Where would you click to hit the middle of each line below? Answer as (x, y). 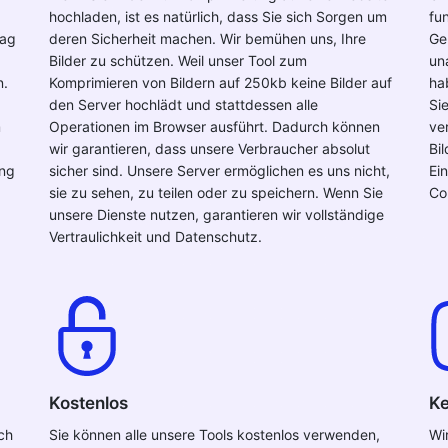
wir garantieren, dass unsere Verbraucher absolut (209, 148)
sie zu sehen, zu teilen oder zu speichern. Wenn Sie (216, 192)
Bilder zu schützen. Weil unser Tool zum (178, 60)
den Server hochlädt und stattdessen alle (183, 104)
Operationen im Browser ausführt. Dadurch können (214, 126)
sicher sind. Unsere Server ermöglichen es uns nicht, (219, 170)
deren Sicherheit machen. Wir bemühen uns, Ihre (207, 38)
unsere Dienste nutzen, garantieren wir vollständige (216, 214)
